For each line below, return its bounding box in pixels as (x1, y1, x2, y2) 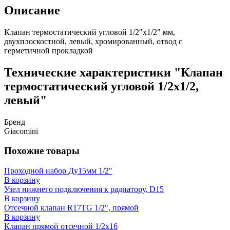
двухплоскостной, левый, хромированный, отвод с (4, 36, 182, 46)
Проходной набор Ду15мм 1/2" (4, 166, 112, 175)
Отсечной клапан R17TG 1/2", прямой (4, 203, 139, 212)
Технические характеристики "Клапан (4, 65, 223, 79)
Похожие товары (4, 145, 80, 157)
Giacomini (4, 126, 38, 136)
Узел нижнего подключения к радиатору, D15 (4, 184, 164, 194)
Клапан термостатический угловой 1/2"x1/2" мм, (4, 27, 175, 36)
